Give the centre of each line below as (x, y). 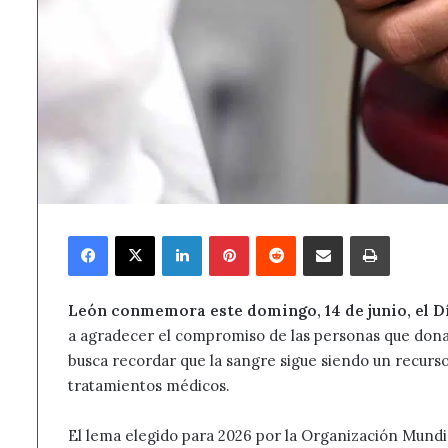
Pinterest (278, 235)
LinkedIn (229, 235)
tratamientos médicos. (149, 386)
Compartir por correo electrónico (377, 235)
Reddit (315, 235)
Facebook (136, 235)
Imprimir (417, 235)
